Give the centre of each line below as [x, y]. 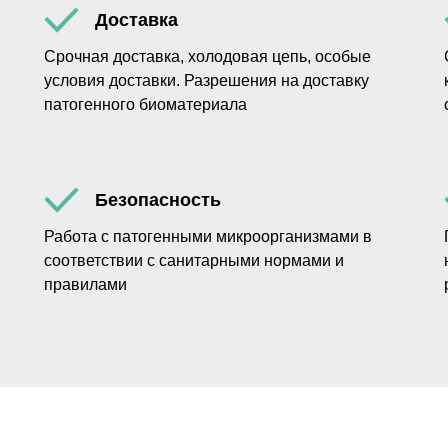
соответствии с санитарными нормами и [194, 260]
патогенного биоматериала [145, 104]
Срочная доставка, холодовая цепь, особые [207, 56]
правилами [85, 284]
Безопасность [158, 200]
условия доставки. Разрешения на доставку [206, 80]
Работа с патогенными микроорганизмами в [208, 236]
